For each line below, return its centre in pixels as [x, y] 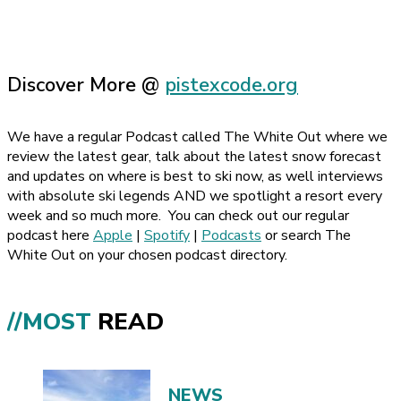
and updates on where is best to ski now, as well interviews [195, 176]
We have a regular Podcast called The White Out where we [197, 137]
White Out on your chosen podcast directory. [147, 255]
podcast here [50, 235]
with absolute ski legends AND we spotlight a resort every [195, 196]
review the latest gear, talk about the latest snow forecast [194, 156]
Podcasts [231, 235]
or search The [306, 235]
